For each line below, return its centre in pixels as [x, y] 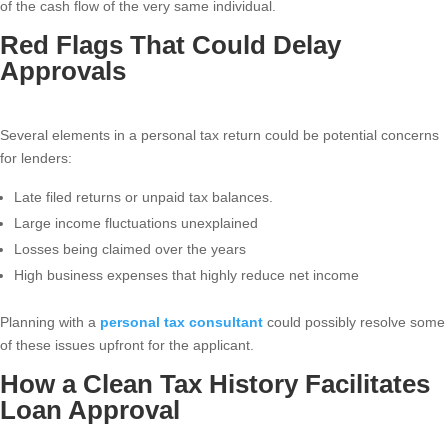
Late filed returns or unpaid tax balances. [143, 197]
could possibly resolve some [356, 322]
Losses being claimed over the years [130, 249]
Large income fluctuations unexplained [136, 223]
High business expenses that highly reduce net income [186, 275]
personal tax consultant [181, 322]
